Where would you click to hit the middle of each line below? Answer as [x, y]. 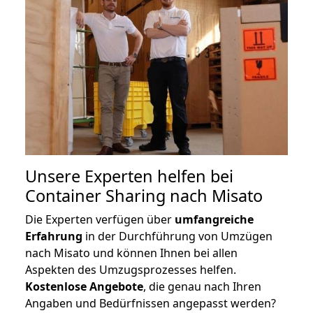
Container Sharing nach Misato [144, 195]
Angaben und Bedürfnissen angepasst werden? [151, 303]
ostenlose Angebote [88, 286]
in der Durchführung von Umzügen [177, 236]
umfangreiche [214, 219]
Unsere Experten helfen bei [129, 176]
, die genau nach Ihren [202, 286]
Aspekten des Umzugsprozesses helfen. [131, 269]
